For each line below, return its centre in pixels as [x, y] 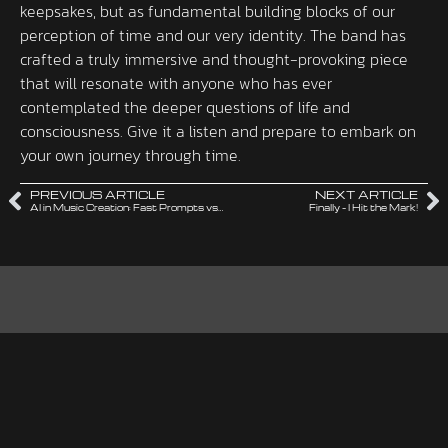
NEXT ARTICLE [366, 195]
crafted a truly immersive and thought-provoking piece [214, 58]
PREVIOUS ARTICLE [97, 195]
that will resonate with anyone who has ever [176, 82]
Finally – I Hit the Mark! [363, 208]
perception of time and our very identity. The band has [213, 34]
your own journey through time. [130, 154]
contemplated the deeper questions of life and [185, 106]
